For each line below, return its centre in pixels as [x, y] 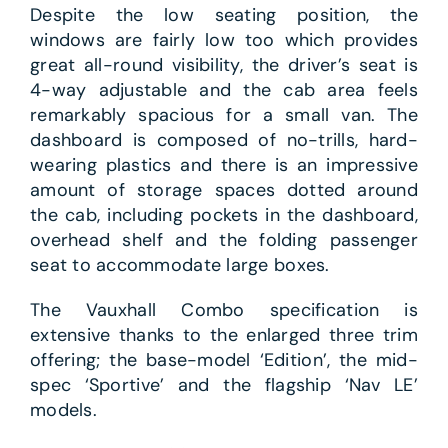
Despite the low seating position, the [224, 15]
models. [63, 410]
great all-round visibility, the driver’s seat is [224, 65]
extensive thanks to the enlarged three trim [224, 335]
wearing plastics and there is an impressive [224, 165]
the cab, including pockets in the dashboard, [224, 215]
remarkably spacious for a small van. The [224, 115]
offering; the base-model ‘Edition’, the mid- [224, 360]
